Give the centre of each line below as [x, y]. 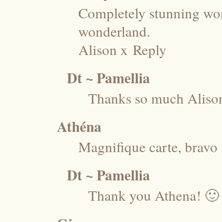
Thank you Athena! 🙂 [154, 195]
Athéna [79, 126]
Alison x [103, 49]
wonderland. [114, 31]
